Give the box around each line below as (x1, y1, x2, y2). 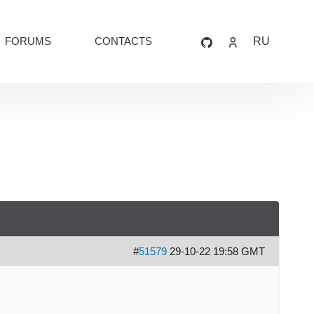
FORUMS (5, 35, 52, 47)
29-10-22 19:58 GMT (167, 245, 271, 257)
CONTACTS (95, 35, 153, 47)
